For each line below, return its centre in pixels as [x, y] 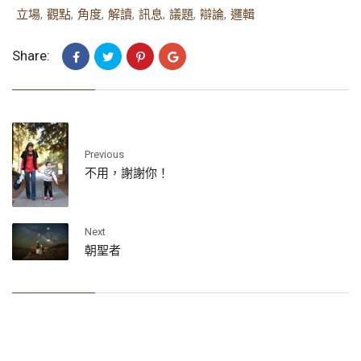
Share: [31, 56]
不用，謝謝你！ [127, 174]
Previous [104, 155]
